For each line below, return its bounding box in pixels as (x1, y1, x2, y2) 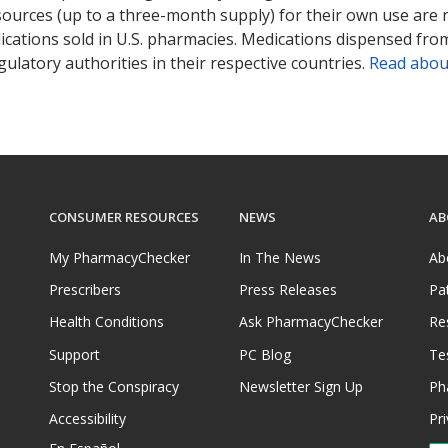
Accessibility (49, 409, 126, 429)
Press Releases (239, 280, 337, 300)
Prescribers (49, 280, 121, 300)
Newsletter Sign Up (239, 377, 363, 397)
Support (49, 345, 100, 365)
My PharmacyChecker (49, 248, 190, 268)
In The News (239, 248, 321, 268)
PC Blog (239, 345, 291, 365)
